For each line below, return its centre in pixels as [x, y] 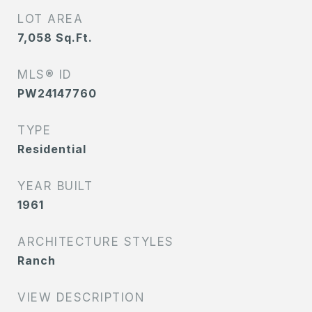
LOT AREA [50, 19]
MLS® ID [45, 75]
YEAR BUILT [55, 186]
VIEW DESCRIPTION [81, 298]
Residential [52, 149]
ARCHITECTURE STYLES [96, 242]
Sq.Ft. [74, 38]
